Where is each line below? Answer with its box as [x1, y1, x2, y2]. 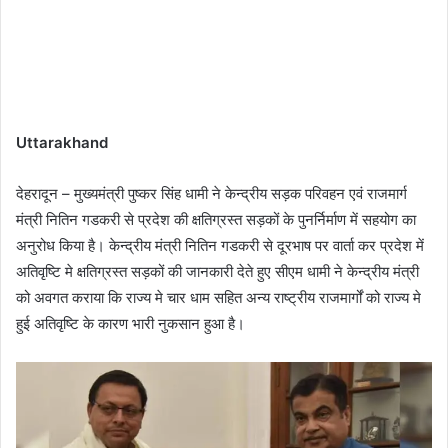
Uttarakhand [16, 133, 108, 153]
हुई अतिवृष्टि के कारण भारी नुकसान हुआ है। [16, 314, 245, 334]
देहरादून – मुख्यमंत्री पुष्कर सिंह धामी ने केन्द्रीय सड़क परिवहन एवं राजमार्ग [16, 184, 407, 204]
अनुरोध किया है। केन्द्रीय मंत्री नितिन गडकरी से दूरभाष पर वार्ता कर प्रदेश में [16, 236, 424, 256]
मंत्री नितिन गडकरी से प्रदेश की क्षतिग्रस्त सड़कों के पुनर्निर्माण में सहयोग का [16, 210, 416, 230]
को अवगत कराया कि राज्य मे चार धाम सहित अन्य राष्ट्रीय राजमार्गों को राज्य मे [16, 288, 421, 308]
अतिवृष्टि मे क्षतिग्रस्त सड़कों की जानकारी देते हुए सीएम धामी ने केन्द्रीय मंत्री [16, 262, 419, 282]
